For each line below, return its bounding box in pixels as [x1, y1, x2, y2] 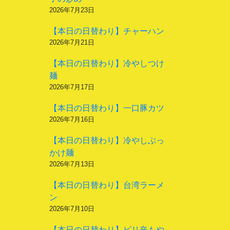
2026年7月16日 [49, 116, 94, 123]
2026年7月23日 [49, 6, 94, 14]
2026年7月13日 [49, 160, 94, 168]
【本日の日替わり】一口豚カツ [49, 104, 164, 112]
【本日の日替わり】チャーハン [49, 27, 164, 35]
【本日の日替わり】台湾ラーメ [49, 181, 164, 189]
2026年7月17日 [49, 83, 94, 91]
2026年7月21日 [49, 39, 94, 46]
